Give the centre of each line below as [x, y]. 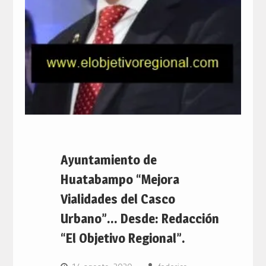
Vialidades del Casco [118, 199]
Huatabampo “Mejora [120, 179]
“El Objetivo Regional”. [123, 238]
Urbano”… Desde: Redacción [140, 218]
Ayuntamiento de [108, 159]
